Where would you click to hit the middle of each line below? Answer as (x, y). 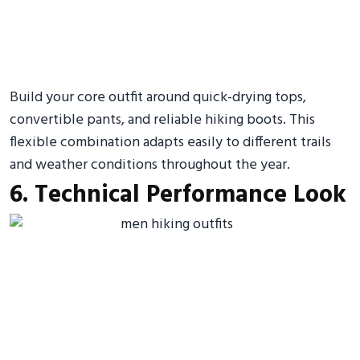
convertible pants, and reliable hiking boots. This (162, 120)
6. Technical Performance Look (178, 195)
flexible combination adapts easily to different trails (170, 143)
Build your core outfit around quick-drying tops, (158, 98)
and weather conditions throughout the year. (150, 165)
